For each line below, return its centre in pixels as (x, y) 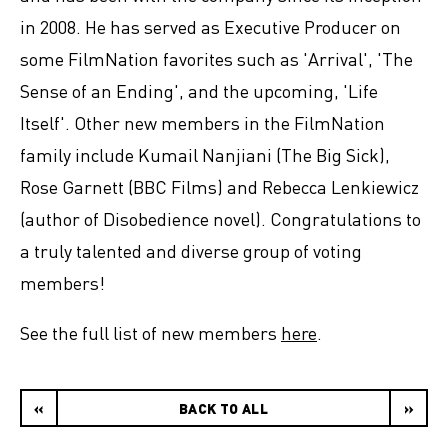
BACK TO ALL (223, 408)
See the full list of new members (150, 332)
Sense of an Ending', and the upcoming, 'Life (199, 90)
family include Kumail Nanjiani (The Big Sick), (205, 154)
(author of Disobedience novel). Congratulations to (220, 218)
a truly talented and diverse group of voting (191, 250)
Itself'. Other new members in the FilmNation (202, 122)
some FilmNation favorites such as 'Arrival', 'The (216, 58)
